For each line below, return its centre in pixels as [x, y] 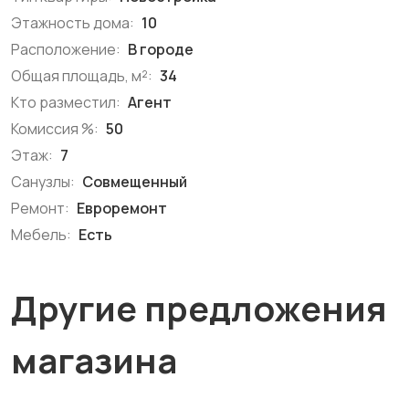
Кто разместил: [66, 102]
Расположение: [66, 49]
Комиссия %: [55, 129]
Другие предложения [199, 308]
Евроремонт [121, 208]
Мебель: [41, 235]
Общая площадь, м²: [82, 76]
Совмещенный [133, 182]
